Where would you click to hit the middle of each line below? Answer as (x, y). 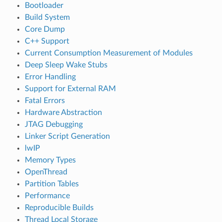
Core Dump (45, 29)
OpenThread (46, 172)
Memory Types (50, 160)
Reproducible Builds (59, 207)
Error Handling (50, 77)
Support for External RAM (70, 88)
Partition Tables (52, 184)
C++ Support (47, 41)
